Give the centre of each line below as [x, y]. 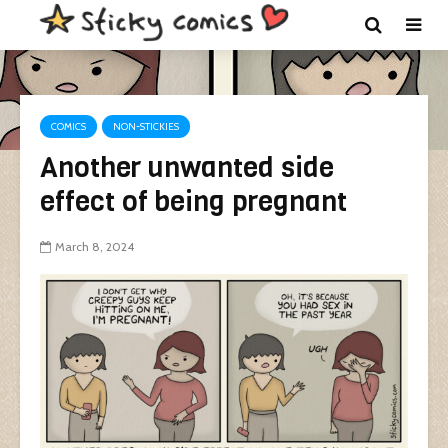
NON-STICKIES [146, 126]
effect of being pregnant [193, 201]
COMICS [68, 126]
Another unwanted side [187, 167]
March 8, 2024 [94, 247]
